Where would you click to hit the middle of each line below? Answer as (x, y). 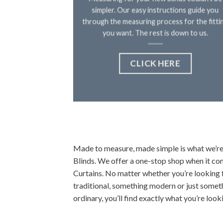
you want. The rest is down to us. (155, 33)
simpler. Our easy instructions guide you (155, 10)
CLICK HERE (155, 63)
